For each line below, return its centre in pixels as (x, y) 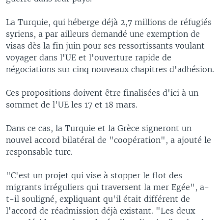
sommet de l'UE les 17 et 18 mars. (72, 104)
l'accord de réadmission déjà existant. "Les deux (100, 210)
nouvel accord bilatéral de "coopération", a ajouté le (109, 140)
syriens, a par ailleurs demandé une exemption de (103, 34)
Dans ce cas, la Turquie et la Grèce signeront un (99, 128)
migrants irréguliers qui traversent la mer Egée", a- (108, 187)
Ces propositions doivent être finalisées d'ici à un (102, 93)
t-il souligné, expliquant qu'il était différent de (98, 199)
